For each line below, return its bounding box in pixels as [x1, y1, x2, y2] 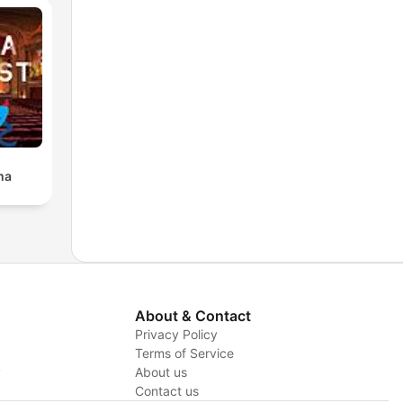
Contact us [134, 382, 199, 399]
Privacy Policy [134, 326, 218, 342]
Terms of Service [134, 345, 234, 361]
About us [134, 363, 187, 380]
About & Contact [134, 306, 251, 325]
